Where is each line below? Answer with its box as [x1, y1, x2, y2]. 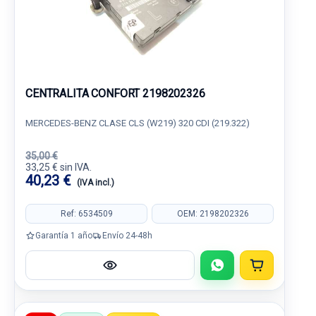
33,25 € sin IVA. [25, 162, 92, 173]
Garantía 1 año [35, 230, 92, 241]
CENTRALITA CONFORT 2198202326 [25, 87, 205, 100]
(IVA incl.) [77, 178, 114, 188]
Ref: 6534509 [60, 208, 113, 219]
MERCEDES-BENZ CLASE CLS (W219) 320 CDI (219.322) [25, 118, 250, 128]
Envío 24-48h [102, 230, 152, 241]
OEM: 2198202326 [176, 208, 249, 219]
